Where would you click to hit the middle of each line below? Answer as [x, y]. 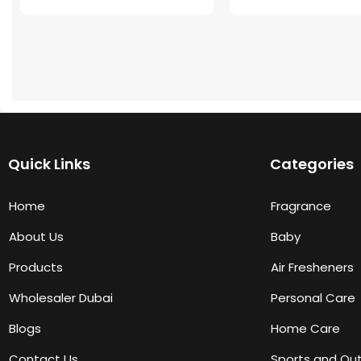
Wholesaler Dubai [61, 298]
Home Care [305, 329]
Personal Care [313, 298]
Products [36, 268]
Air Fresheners [312, 268]
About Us [36, 237]
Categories [312, 164]
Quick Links [49, 164]
